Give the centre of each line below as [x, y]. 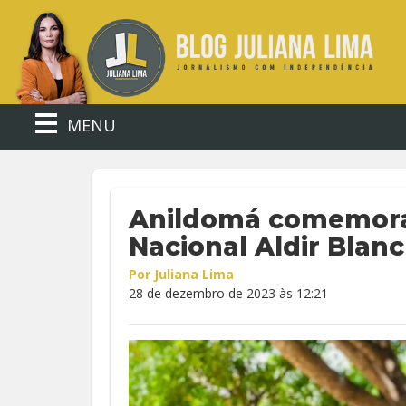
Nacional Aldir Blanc [266, 246]
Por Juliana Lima [181, 274]
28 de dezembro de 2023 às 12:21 [228, 293]
